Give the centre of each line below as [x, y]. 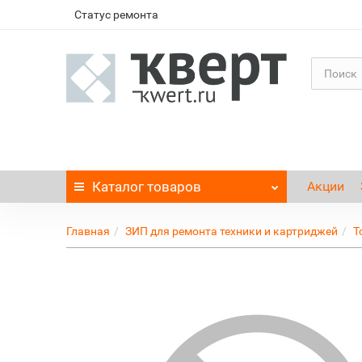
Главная [88, 231]
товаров [173, 187]
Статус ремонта [117, 15]
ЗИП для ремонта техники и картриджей [232, 231]
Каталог [118, 187]
